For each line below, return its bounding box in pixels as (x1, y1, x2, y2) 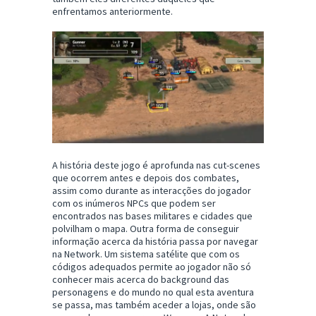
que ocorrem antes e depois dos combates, (52, 171, 239, 185)
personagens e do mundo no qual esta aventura (52, 286, 254, 299)
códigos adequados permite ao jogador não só (52, 260, 251, 274)
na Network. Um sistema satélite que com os (52, 248, 240, 261)
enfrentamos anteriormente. (52, 5, 173, 18)
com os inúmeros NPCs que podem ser (52, 197, 216, 210)
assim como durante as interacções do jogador (52, 184, 251, 197)
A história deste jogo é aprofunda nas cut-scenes (52, 159, 260, 172)
